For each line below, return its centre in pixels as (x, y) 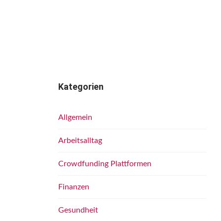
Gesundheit (78, 210)
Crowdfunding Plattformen (105, 164)
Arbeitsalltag (80, 141)
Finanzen (74, 187)
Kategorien (81, 87)
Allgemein (75, 117)
